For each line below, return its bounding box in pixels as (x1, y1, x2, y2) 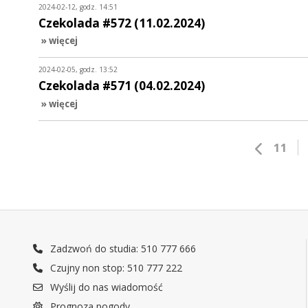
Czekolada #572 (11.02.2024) (38, 14, 205, 31)
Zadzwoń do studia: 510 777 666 (47, 242, 197, 256)
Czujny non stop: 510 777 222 (47, 261, 183, 275)
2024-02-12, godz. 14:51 (38, 1, 118, 12)
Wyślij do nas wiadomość (47, 280, 164, 294)
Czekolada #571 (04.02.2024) (38, 78, 205, 94)
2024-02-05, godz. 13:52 (38, 65, 118, 75)
